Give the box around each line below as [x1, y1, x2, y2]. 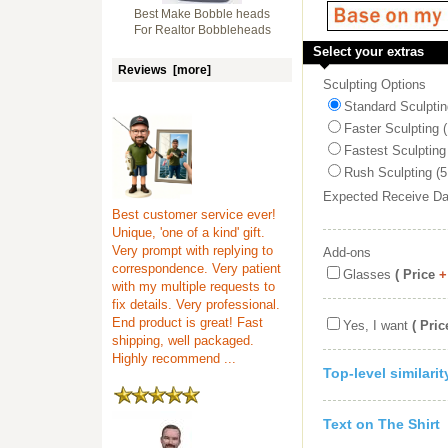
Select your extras [313, 44, 424, 59]
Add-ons [323, 245, 371, 260]
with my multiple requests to [112, 279, 275, 294]
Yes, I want [343, 318, 408, 333]
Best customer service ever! [112, 207, 276, 222]
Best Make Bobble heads [134, 7, 270, 21]
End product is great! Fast [112, 315, 263, 330]
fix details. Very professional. [112, 297, 280, 312]
